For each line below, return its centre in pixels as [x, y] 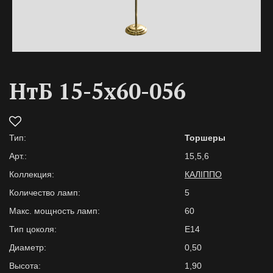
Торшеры [205, 138]
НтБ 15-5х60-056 [97, 91]
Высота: [25, 266]
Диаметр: [28, 247]
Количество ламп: [45, 193]
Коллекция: [32, 174]
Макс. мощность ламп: [55, 211]
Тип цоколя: [33, 229]
